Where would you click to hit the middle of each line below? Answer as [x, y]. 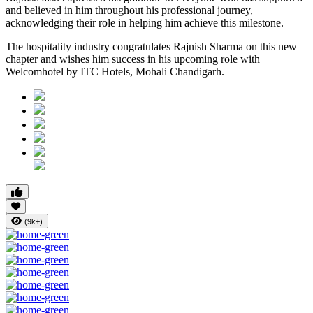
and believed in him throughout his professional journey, [129, 10]
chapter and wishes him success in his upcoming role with [133, 59]
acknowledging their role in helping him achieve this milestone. [145, 23]
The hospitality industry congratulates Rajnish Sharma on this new [151, 47]
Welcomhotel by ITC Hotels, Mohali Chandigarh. [115, 72]
